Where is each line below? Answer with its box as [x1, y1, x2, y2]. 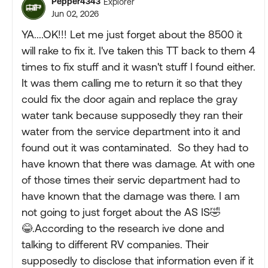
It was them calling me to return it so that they [22, 77, 242, 89]
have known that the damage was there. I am [22, 190, 240, 202]
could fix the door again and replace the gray [22, 93, 237, 105]
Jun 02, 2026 [51, 9, 99, 19]
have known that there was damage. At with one [22, 157, 255, 170]
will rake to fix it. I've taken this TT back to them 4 [22, 44, 255, 57]
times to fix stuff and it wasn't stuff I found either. [22, 60, 255, 73]
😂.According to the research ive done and [22, 222, 224, 234]
